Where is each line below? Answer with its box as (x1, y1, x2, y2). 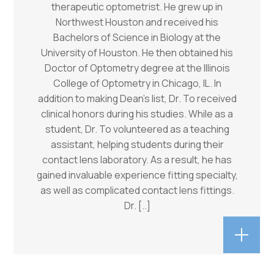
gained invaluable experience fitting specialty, (36, 168, 238, 182)
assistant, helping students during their (50, 137, 224, 151)
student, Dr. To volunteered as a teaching (45, 122, 229, 136)
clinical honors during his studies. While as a (41, 106, 233, 120)
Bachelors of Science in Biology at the (53, 30, 221, 44)
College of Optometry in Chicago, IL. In (53, 76, 221, 90)
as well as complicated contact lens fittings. (40, 183, 234, 197)
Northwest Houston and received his (56, 15, 218, 29)
